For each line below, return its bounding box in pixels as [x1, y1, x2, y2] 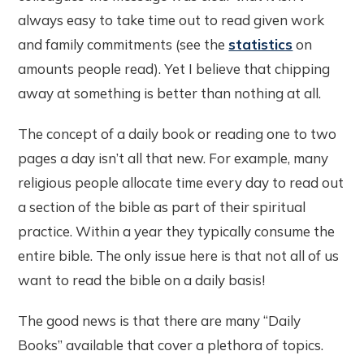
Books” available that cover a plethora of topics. [18, 336, 324, 353]
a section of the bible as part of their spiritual [18, 197, 306, 215]
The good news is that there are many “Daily [18, 311, 301, 329]
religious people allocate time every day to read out [18, 173, 344, 191]
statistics [228, 35, 293, 53]
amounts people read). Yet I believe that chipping [18, 59, 331, 77]
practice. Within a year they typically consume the [18, 222, 336, 240]
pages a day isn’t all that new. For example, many [18, 149, 329, 167]
